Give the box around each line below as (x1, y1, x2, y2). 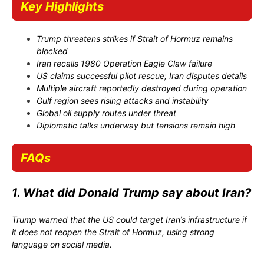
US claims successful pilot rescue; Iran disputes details (37, 70, 247, 81)
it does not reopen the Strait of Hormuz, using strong (12, 226, 214, 237)
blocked (37, 45, 68, 56)
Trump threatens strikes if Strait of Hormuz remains (37, 33, 233, 44)
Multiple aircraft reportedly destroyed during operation (37, 82, 247, 93)
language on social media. (12, 239, 112, 249)
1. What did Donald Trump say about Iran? (12, 185, 251, 200)
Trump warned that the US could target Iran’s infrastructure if (12, 214, 247, 225)
